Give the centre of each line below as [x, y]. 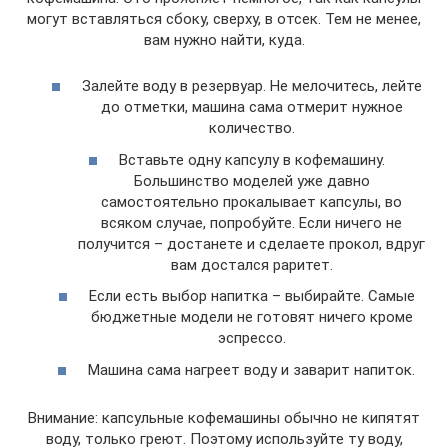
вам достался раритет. [251, 264]
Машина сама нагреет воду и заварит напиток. [251, 369]
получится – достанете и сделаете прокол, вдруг [251, 243]
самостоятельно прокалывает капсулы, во [251, 201]
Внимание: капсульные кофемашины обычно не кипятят [224, 417]
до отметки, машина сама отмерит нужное [251, 107]
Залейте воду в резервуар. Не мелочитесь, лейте [251, 86]
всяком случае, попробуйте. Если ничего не [251, 222]
